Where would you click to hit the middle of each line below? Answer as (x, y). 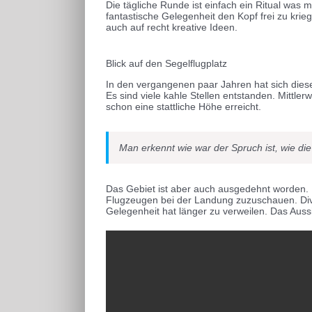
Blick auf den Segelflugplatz (166, 63)
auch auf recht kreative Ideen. (172, 27)
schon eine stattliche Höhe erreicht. (184, 106)
